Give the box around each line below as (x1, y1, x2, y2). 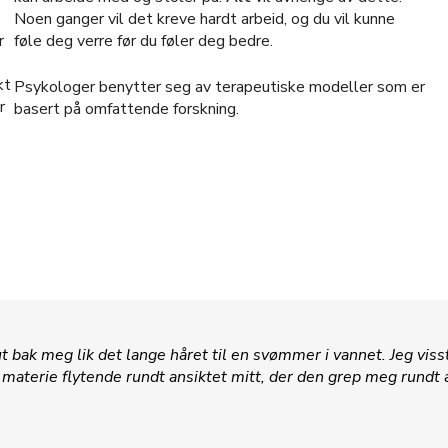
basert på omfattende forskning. (13, 98, 239, 120)
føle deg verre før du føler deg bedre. (13, 30, 273, 52)
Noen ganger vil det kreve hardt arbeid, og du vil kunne (13, 8, 395, 30)
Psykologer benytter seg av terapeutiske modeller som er (13, 76, 425, 98)
